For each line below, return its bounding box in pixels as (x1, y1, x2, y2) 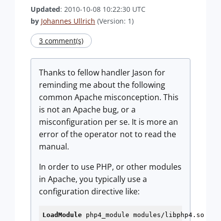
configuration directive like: (39, 186, 140, 197)
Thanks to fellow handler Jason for (39, 67, 165, 78)
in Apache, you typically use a (39, 174, 147, 184)
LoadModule (42, 211, 82, 219)
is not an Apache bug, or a (39, 104, 136, 115)
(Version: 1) (95, 16, 134, 26)
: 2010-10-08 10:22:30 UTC (60, 4, 146, 14)
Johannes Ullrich (41, 16, 95, 26)
